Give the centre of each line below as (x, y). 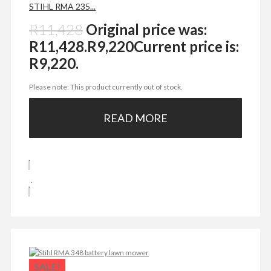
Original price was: (146, 29)
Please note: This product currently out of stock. (107, 87)
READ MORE (135, 118)
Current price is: (186, 46)
